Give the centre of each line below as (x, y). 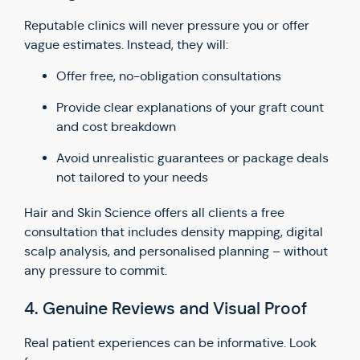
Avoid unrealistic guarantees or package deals (192, 158)
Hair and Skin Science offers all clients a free (154, 213)
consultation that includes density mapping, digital (174, 232)
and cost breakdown (116, 127)
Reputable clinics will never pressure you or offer (167, 25)
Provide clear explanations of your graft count (190, 107)
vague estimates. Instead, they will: (126, 45)
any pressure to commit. (96, 270)
